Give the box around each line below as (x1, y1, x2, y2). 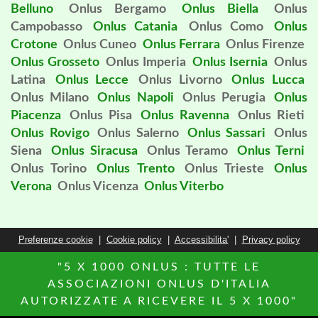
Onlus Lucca (231, 74, 305, 87)
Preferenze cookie (18, 234, 93, 245)
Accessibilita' (174, 234, 229, 245)
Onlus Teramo (146, 145, 228, 158)
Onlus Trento (97, 163, 175, 175)
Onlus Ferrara (142, 38, 220, 51)
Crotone (11, 38, 57, 51)
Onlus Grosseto (11, 56, 99, 69)
